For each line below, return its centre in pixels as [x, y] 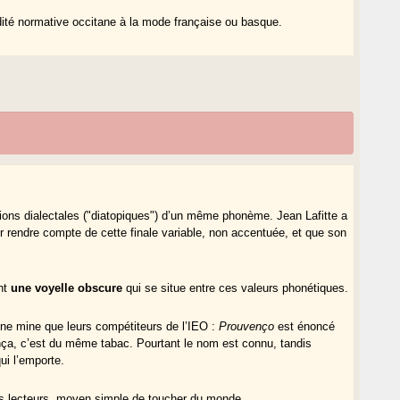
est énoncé [305, 326]
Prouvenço [247, 326]
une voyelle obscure [67, 287]
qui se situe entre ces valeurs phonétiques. [236, 287]
